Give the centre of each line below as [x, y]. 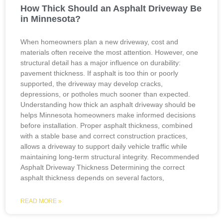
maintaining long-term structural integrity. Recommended [110, 157]
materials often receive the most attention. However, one [110, 52]
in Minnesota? [51, 19]
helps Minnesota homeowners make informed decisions [108, 115]
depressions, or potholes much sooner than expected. [106, 94]
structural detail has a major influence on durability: [101, 63]
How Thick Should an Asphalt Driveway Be [111, 8]
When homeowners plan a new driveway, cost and [100, 42]
